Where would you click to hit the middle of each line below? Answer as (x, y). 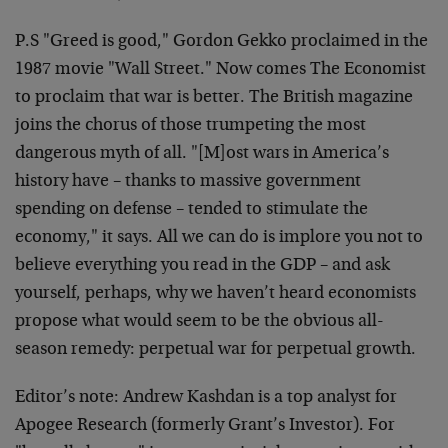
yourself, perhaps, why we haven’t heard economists (215, 294)
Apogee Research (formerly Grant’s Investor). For (205, 426)
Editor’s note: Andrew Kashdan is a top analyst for (206, 398)
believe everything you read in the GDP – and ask (202, 266)
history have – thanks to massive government (188, 182)
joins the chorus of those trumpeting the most (190, 126)
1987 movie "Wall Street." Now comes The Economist (220, 70)
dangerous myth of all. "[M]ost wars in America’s (202, 154)
